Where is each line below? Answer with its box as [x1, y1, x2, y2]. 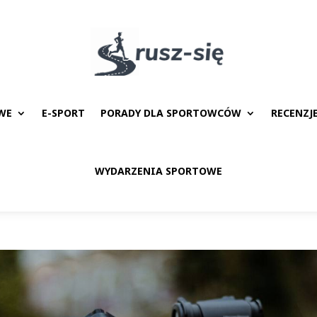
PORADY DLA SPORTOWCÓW [100, 105, 241, 120]
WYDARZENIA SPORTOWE [95, 163, 222, 178]
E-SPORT [42, 105, 85, 120]
